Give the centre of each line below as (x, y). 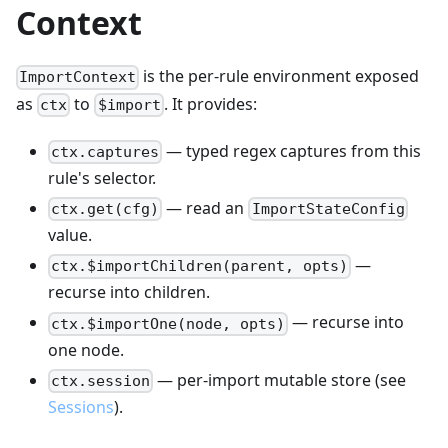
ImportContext (78, 77)
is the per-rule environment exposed (279, 76)
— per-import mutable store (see (280, 379)
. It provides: (210, 103)
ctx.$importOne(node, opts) (168, 323)
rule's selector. (102, 178)
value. (70, 235)
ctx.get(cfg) (105, 209)
